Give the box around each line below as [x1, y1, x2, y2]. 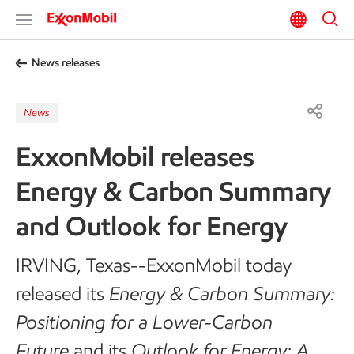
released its [16, 282, 109, 305]
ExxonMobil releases [16, 140, 255, 173]
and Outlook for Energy [16, 209, 288, 243]
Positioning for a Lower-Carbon [16, 311, 273, 333]
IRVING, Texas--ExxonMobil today [16, 254, 292, 277]
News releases [32, 56, 100, 70]
